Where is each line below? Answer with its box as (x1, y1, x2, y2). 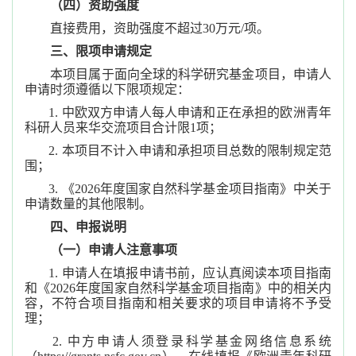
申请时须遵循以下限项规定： (25, 83, 190, 96)
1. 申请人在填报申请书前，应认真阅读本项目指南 (48, 266, 332, 280)
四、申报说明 (50, 220, 126, 234)
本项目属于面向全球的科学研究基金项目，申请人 (25, 68, 331, 81)
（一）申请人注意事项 (50, 243, 177, 257)
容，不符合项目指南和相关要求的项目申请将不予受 (25, 296, 331, 310)
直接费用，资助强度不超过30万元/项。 (25, 21, 269, 35)
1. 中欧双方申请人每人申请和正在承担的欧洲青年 (48, 106, 332, 119)
